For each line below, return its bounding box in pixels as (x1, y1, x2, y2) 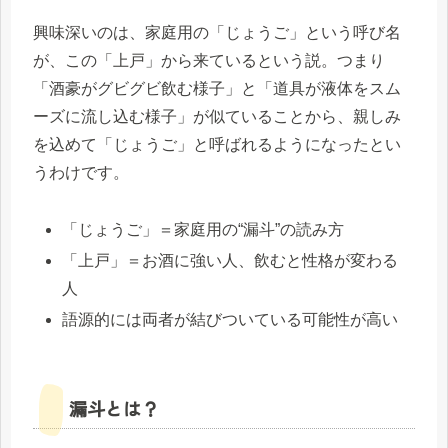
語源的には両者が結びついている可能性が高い (62, 311, 399, 329)
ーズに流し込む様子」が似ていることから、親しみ (33, 108, 401, 126)
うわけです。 (33, 164, 129, 182)
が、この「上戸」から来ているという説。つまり (33, 52, 385, 70)
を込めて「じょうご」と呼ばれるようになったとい (33, 136, 401, 154)
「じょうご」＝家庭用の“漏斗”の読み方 (62, 221, 345, 239)
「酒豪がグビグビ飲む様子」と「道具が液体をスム (33, 80, 401, 98)
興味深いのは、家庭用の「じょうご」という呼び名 (33, 24, 401, 42)
